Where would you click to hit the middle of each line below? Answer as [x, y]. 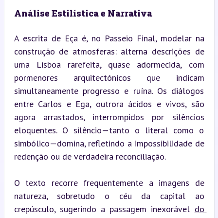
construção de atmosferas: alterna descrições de [109, 51]
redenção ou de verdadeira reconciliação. [90, 156]
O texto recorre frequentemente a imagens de [109, 182]
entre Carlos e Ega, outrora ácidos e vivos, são [109, 104]
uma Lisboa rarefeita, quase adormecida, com [109, 64]
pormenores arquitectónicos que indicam [109, 77]
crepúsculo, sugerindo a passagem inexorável [104, 209]
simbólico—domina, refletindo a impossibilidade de [109, 143]
